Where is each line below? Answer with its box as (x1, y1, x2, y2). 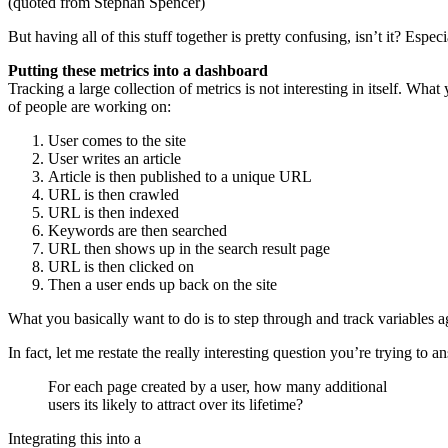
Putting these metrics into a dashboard (8, 61, 268, 79)
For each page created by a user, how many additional (48, 377, 387, 395)
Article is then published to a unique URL (48, 167, 312, 185)
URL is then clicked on (48, 257, 194, 275)
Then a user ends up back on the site (48, 275, 277, 293)
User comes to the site (48, 131, 186, 149)
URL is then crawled (48, 185, 179, 203)
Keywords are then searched (48, 221, 227, 239)
